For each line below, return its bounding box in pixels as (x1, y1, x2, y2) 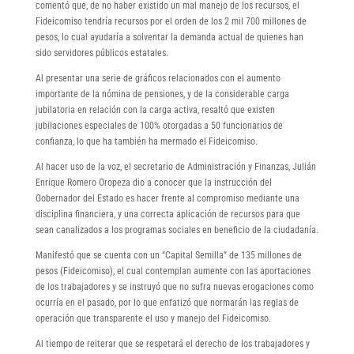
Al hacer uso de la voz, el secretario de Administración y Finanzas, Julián (35, 160, 316, 172)
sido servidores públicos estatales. (35, 47, 168, 58)
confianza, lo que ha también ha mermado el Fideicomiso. (35, 135, 258, 147)
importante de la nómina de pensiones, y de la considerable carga (35, 88, 289, 100)
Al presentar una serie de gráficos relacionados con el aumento (35, 72, 281, 84)
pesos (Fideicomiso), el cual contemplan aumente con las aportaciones (35, 265, 311, 277)
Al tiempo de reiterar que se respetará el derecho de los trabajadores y (35, 337, 310, 349)
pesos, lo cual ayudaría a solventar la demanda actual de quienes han (35, 31, 303, 43)
